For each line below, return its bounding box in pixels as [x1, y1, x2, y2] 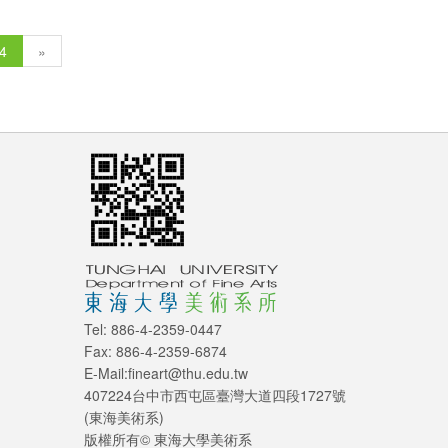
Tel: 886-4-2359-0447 [83, 319, 222, 340]
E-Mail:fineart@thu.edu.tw [83, 363, 248, 384]
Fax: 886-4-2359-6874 [83, 341, 227, 362]
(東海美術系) [83, 407, 164, 428]
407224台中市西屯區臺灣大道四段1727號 [83, 385, 346, 406]
